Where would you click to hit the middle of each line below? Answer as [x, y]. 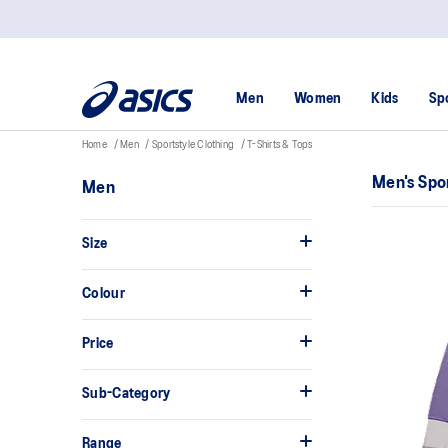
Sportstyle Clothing [194, 145]
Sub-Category [126, 393]
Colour [103, 293]
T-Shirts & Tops [281, 145]
